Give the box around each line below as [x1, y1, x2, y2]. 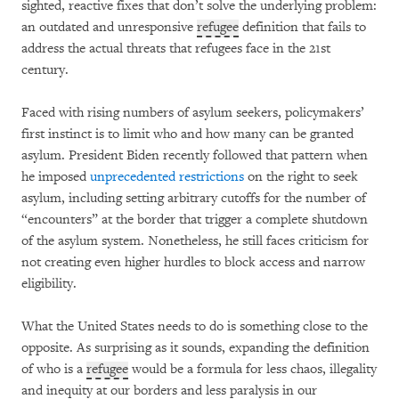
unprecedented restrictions [90, 168, 244, 186]
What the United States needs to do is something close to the [21, 318, 368, 336]
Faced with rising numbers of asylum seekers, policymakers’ [21, 104, 364, 122]
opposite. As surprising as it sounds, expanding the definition [21, 339, 370, 357]
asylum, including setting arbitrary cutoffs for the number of [21, 190, 366, 208]
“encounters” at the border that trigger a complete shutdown [21, 211, 368, 229]
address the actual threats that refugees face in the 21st [21, 40, 330, 58]
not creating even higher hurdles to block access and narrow [21, 254, 365, 272]
